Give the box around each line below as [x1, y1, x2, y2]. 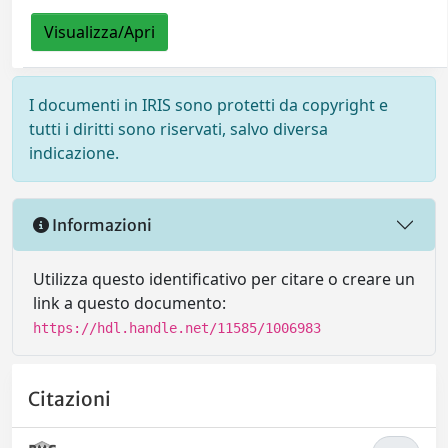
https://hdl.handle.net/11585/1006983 [33, 320, 321, 337]
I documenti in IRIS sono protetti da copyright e [29, 94, 388, 117]
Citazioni [28, 386, 111, 411]
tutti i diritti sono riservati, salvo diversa [29, 118, 328, 141]
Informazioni [49, 214, 152, 235]
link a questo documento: [33, 292, 226, 315]
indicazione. [29, 142, 119, 165]
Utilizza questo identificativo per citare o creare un [33, 268, 415, 291]
